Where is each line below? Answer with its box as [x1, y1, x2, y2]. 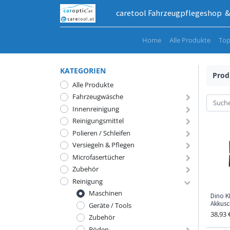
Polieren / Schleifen [72, 128, 130, 138]
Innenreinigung [72, 104, 119, 113]
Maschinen [89, 188, 122, 198]
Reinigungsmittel [72, 116, 124, 125]
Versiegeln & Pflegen [72, 140, 135, 149]
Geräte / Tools [89, 200, 131, 210]
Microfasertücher [72, 152, 125, 162]
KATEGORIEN [60, 65, 106, 75]
